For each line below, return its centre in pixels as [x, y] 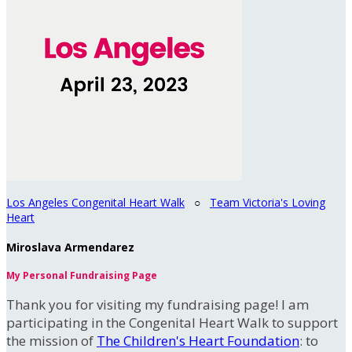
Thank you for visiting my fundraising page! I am [158, 305]
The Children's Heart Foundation [198, 341]
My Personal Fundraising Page [82, 276]
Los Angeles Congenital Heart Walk [95, 202]
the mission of [51, 341]
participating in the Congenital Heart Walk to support [172, 323]
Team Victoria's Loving [268, 202]
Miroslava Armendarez [70, 247]
